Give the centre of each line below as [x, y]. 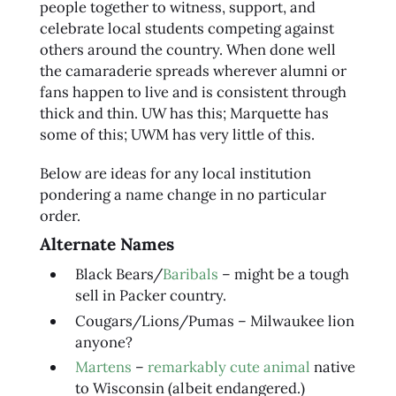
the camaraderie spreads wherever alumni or [193, 71]
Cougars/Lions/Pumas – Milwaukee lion [214, 320]
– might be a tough [283, 274]
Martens [103, 367]
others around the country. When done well [187, 50]
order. [60, 216]
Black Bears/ [118, 274]
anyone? [103, 342]
